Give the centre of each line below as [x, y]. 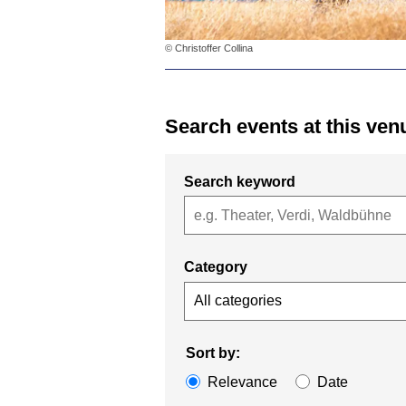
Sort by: [213, 353]
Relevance [242, 382]
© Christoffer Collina [209, 48]
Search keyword [240, 181]
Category [216, 267]
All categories [238, 301]
